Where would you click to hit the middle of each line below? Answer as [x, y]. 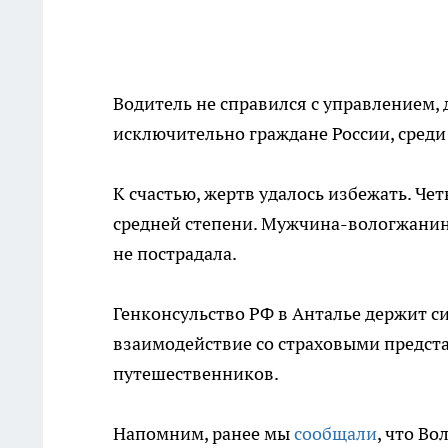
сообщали [335, 434]
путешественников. [196, 374]
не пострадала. [175, 254]
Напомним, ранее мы [203, 434]
